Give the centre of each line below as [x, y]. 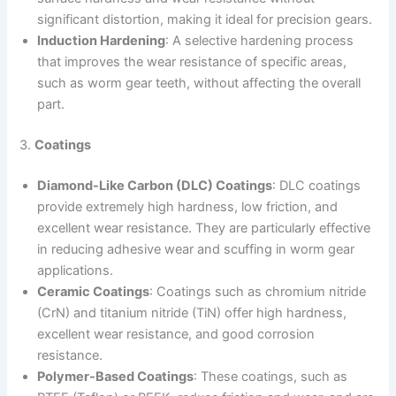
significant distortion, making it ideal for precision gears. [205, 19]
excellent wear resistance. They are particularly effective [204, 228]
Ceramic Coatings [94, 291]
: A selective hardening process [260, 40]
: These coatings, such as [271, 376]
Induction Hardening [102, 40]
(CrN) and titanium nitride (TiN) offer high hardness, [192, 312]
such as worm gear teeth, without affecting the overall [199, 83]
